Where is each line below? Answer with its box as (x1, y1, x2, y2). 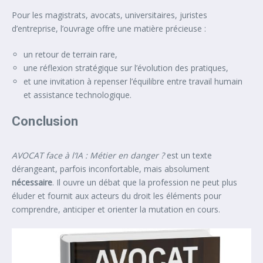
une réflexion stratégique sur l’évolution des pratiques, (23, 62, 228, 74)
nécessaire (12, 177, 52, 188)
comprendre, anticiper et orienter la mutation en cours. (12, 204, 220, 215)
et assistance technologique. (23, 89, 131, 101)
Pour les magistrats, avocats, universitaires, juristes (12, 9, 207, 21)
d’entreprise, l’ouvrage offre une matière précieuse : (12, 23, 206, 35)
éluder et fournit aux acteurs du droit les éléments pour (12, 190, 221, 202)
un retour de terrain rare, (23, 49, 117, 60)
